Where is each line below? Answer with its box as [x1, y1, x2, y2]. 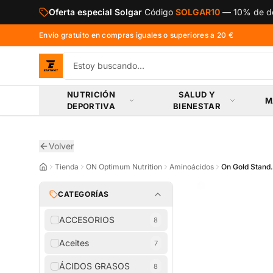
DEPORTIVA [66, 101, 115, 111]
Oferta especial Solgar [49, 7, 142, 17]
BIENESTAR [172, 101, 221, 111]
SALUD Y [178, 90, 215, 99]
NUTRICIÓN [66, 90, 115, 99]
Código [144, 7, 175, 17]
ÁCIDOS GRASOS [59, 261, 130, 271]
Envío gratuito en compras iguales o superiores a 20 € [39, 30, 233, 40]
